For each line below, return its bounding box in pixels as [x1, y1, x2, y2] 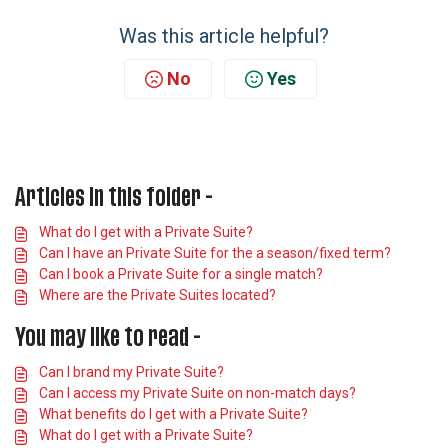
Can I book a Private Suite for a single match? [39, 266, 323, 282]
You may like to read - [15, 327, 201, 348]
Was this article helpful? [119, 24, 329, 48]
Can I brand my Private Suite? [39, 364, 224, 380]
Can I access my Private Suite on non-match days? [39, 385, 356, 401]
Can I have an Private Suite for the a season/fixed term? [39, 245, 391, 261]
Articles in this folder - [15, 187, 213, 208]
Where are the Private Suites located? [39, 287, 276, 303]
